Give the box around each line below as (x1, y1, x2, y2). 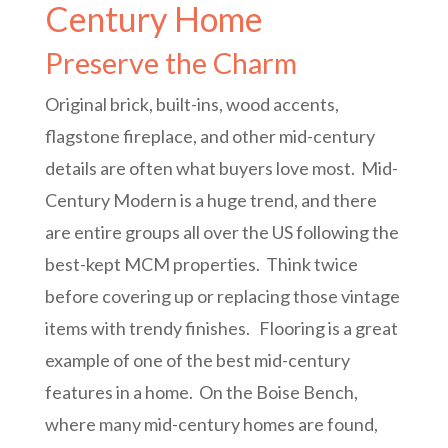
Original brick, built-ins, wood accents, (44, 93, 339, 116)
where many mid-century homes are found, (44, 413, 378, 436)
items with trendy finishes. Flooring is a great (44, 317, 398, 340)
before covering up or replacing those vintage (44, 285, 400, 308)
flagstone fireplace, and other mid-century (44, 125, 375, 148)
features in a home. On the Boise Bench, (44, 381, 358, 404)
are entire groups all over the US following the (44, 221, 399, 244)
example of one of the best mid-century (44, 349, 350, 372)
